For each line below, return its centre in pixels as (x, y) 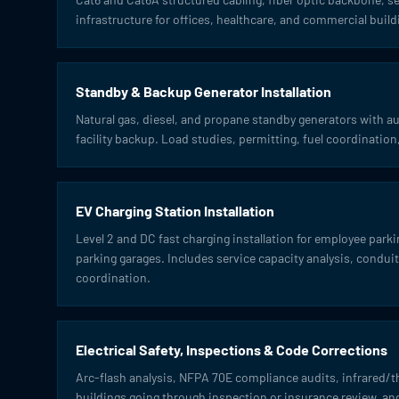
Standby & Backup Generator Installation (204, 91)
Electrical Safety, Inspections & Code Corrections (232, 350)
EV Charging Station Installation (175, 211)
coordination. (113, 277)
